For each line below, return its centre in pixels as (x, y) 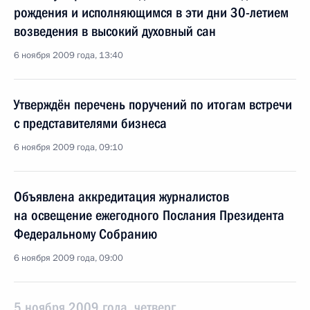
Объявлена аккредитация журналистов (121, 197)
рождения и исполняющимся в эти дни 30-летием (151, 12)
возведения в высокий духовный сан (115, 31)
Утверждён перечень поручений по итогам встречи (153, 104)
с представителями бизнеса (90, 123)
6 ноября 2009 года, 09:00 (69, 258)
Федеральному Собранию (85, 234)
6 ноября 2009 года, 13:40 (69, 55)
